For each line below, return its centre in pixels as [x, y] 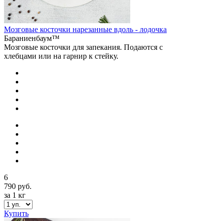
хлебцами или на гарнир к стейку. [61, 56]
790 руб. [18, 186]
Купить [16, 213]
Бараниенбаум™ [32, 38]
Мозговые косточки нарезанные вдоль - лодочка [85, 29]
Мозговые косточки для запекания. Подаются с [83, 47]
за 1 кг [15, 195]
